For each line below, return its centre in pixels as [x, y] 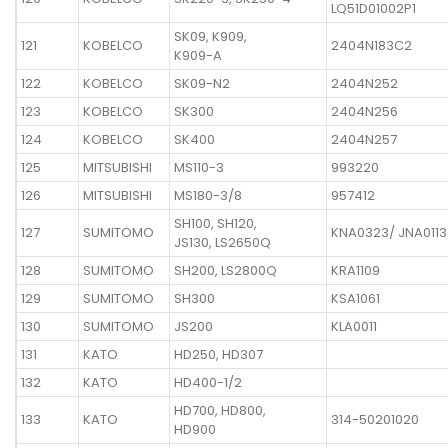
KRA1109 [355, 270]
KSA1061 [355, 298]
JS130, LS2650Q [222, 242]
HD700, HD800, [220, 410]
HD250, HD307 [218, 354]
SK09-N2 [202, 83]
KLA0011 [354, 326]
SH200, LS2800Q [225, 270]
